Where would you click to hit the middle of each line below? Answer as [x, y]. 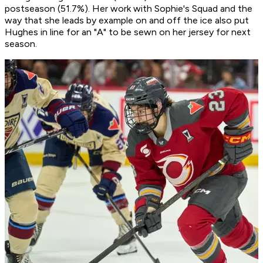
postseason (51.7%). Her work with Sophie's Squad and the [129, 9]
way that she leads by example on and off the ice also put [127, 21]
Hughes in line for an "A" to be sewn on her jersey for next [128, 32]
